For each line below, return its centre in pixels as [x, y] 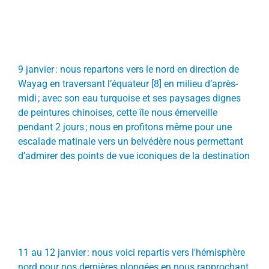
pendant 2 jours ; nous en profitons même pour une [125, 127]
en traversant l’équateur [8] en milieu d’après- [142, 83]
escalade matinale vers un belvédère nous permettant [130, 141]
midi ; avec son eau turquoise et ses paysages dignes [129, 98]
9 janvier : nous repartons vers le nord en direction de [128, 69]
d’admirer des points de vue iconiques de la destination [134, 156]
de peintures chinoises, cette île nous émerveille [117, 112]
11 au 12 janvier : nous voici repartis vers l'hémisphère [131, 252]
